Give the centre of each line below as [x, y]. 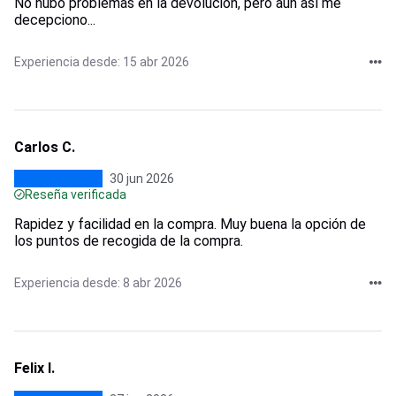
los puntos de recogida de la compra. [129, 240]
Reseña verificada [76, 194]
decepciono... [55, 19]
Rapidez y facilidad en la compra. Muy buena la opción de [190, 224]
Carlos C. [45, 147]
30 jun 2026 [142, 178]
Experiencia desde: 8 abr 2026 [98, 282]
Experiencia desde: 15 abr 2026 [102, 61]
